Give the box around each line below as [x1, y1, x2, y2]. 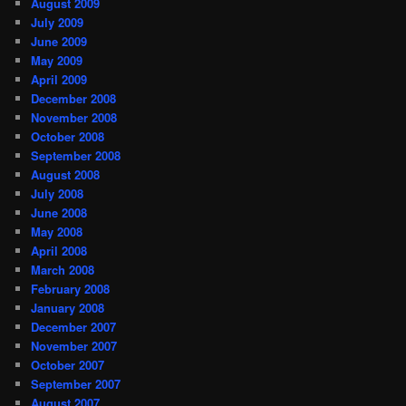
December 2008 [31, 89, 117, 107]
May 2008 [31, 222, 83, 240]
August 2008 [31, 165, 101, 183]
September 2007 [31, 374, 121, 392]
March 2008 [31, 260, 95, 278]
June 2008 [31, 203, 88, 221]
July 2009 [31, 13, 84, 31]
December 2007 [31, 317, 117, 335]
